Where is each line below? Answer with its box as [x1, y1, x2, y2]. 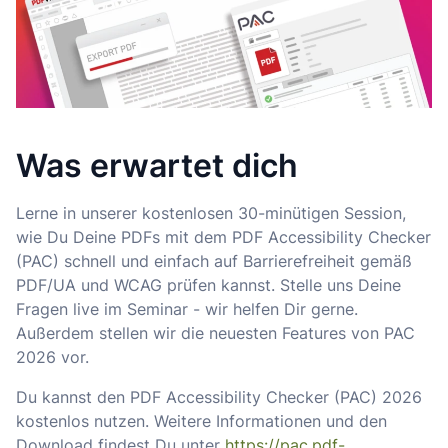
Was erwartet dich [16, 146, 298, 186]
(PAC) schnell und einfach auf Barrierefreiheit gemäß [16, 251, 412, 272]
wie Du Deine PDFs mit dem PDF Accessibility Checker [16, 227, 431, 248]
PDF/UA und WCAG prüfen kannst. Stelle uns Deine [16, 275, 401, 296]
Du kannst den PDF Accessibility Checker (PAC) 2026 [16, 387, 422, 408]
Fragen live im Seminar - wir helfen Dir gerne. [16, 299, 358, 320]
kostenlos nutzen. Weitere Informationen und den [16, 411, 387, 432]
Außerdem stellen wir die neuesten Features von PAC [16, 323, 415, 344]
